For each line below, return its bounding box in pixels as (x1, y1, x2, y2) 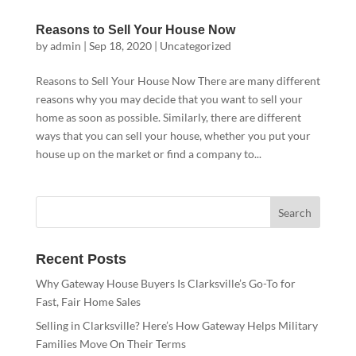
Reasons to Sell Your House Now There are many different (35, 74, 320, 87)
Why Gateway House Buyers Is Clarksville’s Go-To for (35, 277, 296, 290)
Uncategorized (159, 39, 231, 52)
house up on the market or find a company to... (35, 147, 261, 161)
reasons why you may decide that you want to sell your (35, 92, 303, 106)
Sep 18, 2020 (88, 39, 152, 52)
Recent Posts (35, 251, 126, 267)
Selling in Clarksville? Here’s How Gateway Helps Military (35, 319, 318, 332)
